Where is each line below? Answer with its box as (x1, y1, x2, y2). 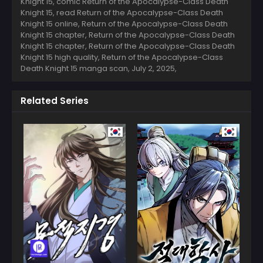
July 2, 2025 (131, 62, 175, 74)
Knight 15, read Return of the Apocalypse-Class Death (21, 6, 223, 18)
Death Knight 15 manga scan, (21, 62, 131, 74)
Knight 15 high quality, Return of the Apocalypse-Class (21, 51, 223, 63)
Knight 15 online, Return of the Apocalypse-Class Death (21, 18, 228, 29)
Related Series (21, 94, 89, 107)
